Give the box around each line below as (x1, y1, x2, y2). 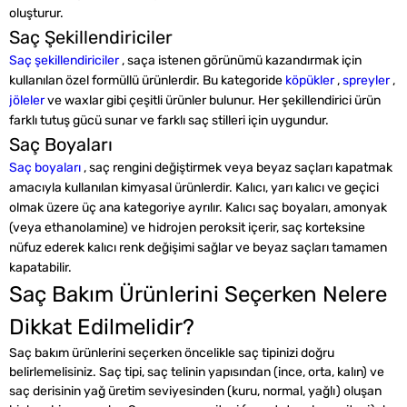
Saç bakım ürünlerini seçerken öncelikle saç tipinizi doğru (9, 345, 334, 361)
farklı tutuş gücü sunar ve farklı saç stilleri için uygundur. (9, 113, 329, 128)
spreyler (342, 73, 392, 88)
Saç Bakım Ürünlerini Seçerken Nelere (9, 282, 387, 307)
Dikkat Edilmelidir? (9, 314, 194, 340)
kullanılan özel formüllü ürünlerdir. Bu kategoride (9, 73, 285, 88)
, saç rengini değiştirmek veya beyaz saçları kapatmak (84, 160, 392, 175)
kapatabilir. (9, 260, 72, 275)
